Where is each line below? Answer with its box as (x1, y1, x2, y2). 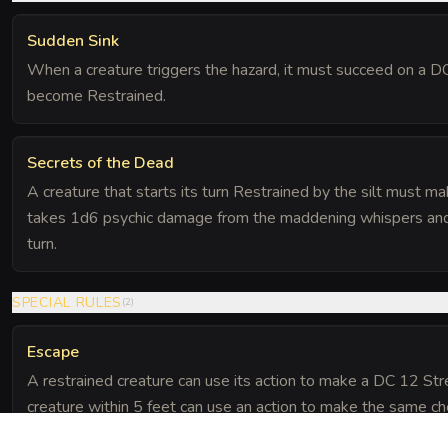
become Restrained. (27, 84, 166, 107)
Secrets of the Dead (27, 151, 174, 174)
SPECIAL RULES (12, 292, 123, 312)
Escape (27, 340, 79, 363)
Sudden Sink (27, 29, 119, 52)
